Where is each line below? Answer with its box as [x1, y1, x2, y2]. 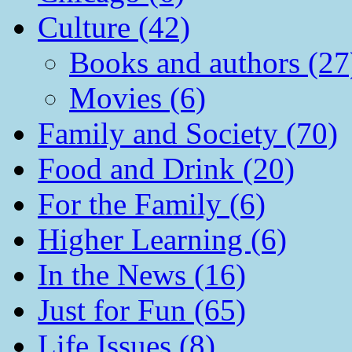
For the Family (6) [38, 186, 266, 221]
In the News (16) [38, 257, 246, 291]
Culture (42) [38, 9, 190, 44]
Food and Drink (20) [38, 151, 295, 185]
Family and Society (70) [38, 115, 338, 150]
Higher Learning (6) [38, 222, 287, 256]
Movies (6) [69, 80, 206, 115]
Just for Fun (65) [38, 292, 246, 327]
